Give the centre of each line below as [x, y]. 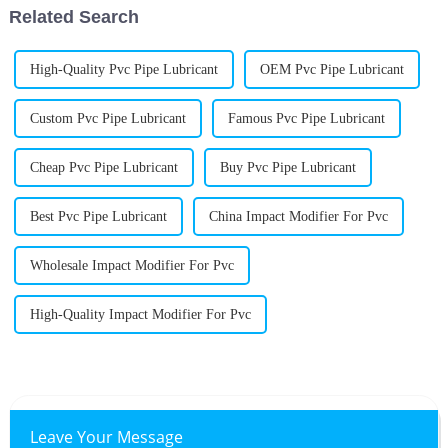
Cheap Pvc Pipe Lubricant [103, 168]
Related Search [73, 17]
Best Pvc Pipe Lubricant [98, 217]
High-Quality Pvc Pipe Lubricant [123, 70]
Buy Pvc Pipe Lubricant [287, 168]
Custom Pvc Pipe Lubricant [107, 119]
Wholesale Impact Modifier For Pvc [131, 266]
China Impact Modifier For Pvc [298, 217]
